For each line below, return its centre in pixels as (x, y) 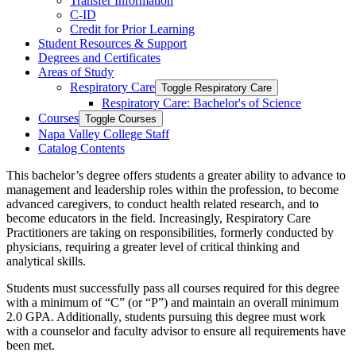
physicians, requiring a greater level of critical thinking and (153, 246)
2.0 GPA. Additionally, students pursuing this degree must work (166, 316)
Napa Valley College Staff (104, 133)
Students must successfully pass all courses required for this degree (173, 288)
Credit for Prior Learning (132, 29)
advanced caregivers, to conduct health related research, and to (163, 203)
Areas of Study (76, 72)
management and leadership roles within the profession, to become (172, 189)
